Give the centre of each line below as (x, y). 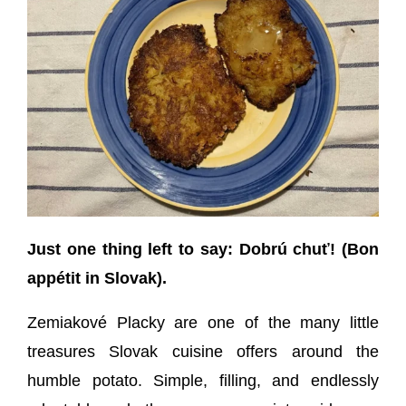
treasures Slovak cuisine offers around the (203, 351)
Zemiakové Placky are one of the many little (203, 322)
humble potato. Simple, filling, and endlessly (203, 380)
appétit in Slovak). (97, 278)
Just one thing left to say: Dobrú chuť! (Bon (203, 249)
